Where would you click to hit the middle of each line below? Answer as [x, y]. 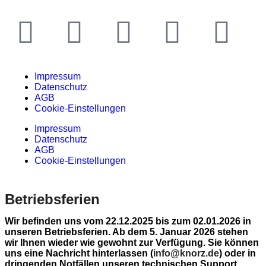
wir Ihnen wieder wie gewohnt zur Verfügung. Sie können [132, 243]
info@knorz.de [186, 253]
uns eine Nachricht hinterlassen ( [79, 253]
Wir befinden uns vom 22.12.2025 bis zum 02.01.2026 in [128, 221]
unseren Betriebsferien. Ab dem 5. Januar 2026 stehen [126, 232]
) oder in [237, 253]
